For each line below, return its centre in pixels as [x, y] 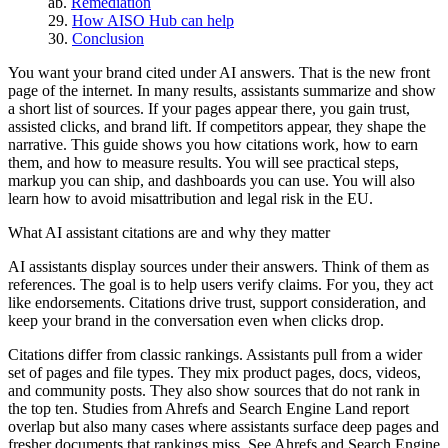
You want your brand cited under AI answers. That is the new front [219, 72]
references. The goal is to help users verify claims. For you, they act [220, 284]
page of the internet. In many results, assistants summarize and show [222, 90]
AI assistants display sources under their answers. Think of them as [218, 266]
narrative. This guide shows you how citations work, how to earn [213, 144]
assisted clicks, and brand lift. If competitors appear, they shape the [217, 126]
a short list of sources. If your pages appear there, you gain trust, [209, 108]
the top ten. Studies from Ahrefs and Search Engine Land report [208, 408]
